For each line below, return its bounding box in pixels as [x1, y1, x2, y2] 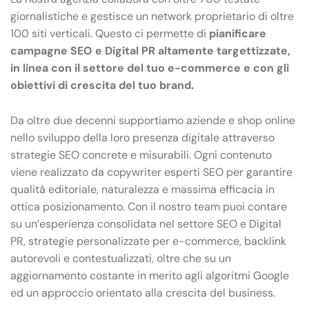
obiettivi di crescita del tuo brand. [10, 78, 194, 93]
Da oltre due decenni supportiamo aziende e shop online [10, 112, 295, 128]
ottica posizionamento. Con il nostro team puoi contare [10, 199, 287, 214]
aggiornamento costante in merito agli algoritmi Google [10, 268, 289, 283]
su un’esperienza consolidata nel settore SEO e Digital [10, 216, 281, 231]
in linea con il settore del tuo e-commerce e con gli [10, 61, 289, 76]
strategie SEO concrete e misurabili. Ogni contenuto [10, 147, 272, 162]
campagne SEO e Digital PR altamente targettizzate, [10, 43, 290, 59]
